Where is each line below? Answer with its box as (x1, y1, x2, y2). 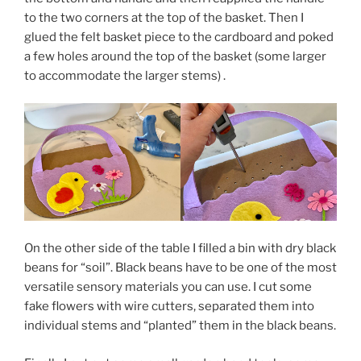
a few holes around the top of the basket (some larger (24, 48, 326, 64)
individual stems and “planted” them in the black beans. (24, 318, 336, 334)
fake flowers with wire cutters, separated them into (24, 299, 314, 314)
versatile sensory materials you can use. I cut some (24, 280, 312, 295)
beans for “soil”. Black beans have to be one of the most (24, 260, 337, 276)
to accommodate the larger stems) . (24, 68, 226, 83)
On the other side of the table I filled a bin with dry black (24, 241, 336, 256)
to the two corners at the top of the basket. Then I (24, 10, 304, 25)
